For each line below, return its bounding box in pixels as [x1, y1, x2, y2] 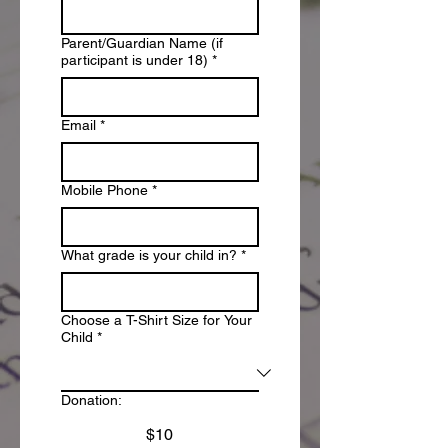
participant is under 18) [61, 51, 208, 68]
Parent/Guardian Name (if [61, 34, 223, 51]
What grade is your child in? [61, 246, 237, 263]
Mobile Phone [61, 181, 148, 198]
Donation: [61, 391, 122, 408]
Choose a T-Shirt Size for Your [61, 311, 252, 328]
